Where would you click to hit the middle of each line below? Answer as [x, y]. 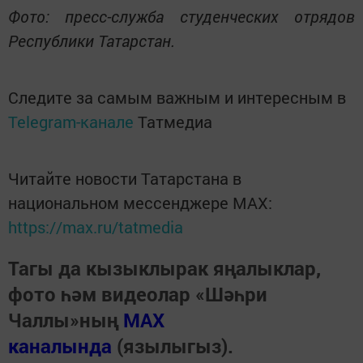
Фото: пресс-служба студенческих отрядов [181, 16]
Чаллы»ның [66, 320]
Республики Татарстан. [92, 40]
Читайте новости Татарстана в [125, 178]
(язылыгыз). [175, 346]
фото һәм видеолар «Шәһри [138, 294]
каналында [60, 346]
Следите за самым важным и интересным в [177, 97]
